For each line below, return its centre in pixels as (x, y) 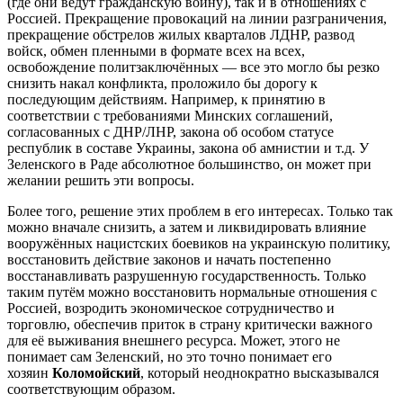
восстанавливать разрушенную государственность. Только (187, 275)
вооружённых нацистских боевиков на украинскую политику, (199, 243)
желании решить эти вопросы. (101, 180)
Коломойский (96, 372)
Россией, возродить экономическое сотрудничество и (171, 308)
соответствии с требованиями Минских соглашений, (170, 115)
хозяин (30, 372)
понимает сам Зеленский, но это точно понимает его (170, 356)
